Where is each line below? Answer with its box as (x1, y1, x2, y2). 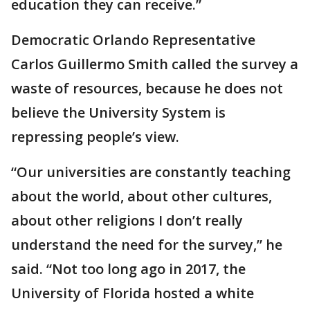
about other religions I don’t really (11, 211, 243, 230)
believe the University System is (11, 103, 226, 122)
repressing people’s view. (11, 127, 179, 146)
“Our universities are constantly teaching (11, 163, 291, 181)
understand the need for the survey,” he (11, 235, 282, 254)
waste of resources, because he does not (11, 79, 283, 98)
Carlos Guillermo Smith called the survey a (11, 55, 298, 73)
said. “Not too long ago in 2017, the (11, 259, 246, 278)
